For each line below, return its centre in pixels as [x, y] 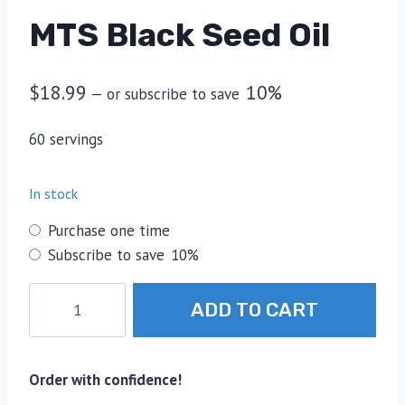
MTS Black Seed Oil [179, 35]
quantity [55, 392]
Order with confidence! [105, 380]
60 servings [66, 139]
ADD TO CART [255, 310]
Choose [53, 230]
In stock [53, 193]
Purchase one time [109, 231]
